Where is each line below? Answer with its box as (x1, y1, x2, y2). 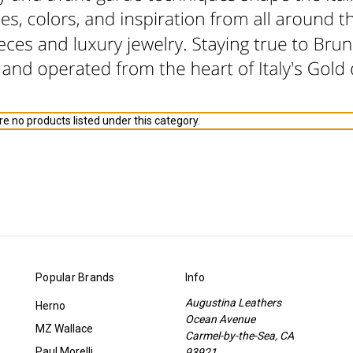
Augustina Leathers (184, 295, 281, 309)
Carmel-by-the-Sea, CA (184, 329, 294, 342)
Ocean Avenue (184, 312, 255, 325)
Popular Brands (35, 270, 115, 284)
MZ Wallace (35, 321, 93, 335)
